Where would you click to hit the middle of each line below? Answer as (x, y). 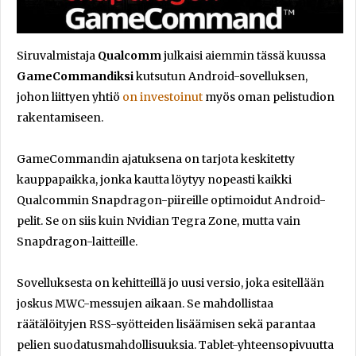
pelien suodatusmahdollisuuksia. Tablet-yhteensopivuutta (175, 344)
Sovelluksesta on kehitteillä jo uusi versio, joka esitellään (170, 282)
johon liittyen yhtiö (70, 97)
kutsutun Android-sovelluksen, (221, 76)
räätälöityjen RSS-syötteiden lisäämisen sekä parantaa (166, 324)
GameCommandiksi (75, 76)
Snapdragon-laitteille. (77, 241)
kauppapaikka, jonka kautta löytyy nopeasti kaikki (154, 179)
